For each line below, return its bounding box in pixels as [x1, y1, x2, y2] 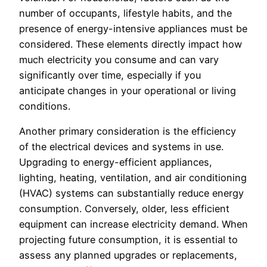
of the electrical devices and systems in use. [19, 141, 223, 153]
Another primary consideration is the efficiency [19, 125, 236, 138]
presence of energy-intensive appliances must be [19, 22, 247, 35]
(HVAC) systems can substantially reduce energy [19, 187, 244, 200]
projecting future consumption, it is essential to [19, 234, 238, 246]
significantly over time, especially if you [19, 69, 201, 81]
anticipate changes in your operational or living [19, 84, 236, 97]
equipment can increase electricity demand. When [19, 218, 248, 231]
